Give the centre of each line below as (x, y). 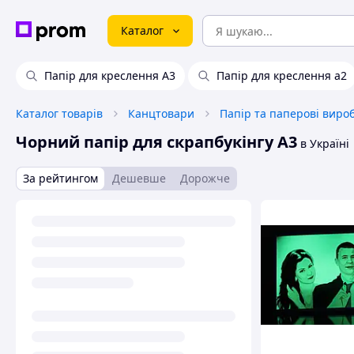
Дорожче (205, 178)
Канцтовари (161, 113)
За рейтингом (60, 178)
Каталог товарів (59, 113)
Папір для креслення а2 (282, 75)
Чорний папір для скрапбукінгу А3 (156, 142)
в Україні (323, 143)
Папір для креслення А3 (110, 75)
